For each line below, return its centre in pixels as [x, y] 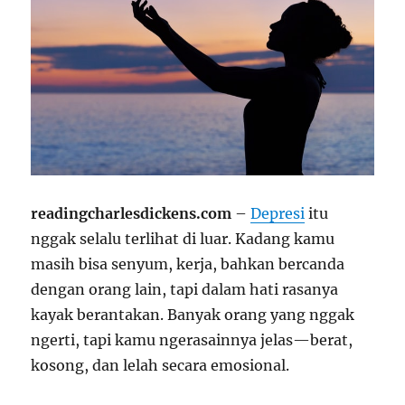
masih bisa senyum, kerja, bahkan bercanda [188, 264]
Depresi [278, 213]
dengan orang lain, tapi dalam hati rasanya [185, 289]
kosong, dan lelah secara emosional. [160, 365]
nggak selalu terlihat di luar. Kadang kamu [183, 238]
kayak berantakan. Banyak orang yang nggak [193, 314]
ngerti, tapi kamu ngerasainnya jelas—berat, [192, 339]
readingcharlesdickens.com [132, 213]
